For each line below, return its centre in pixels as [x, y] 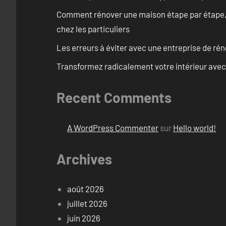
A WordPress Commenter [113, 127]
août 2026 [86, 189]
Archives [84, 159]
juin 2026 [84, 218]
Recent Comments [114, 98]
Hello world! [195, 127]
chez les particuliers [93, 29]
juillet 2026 [88, 204]
